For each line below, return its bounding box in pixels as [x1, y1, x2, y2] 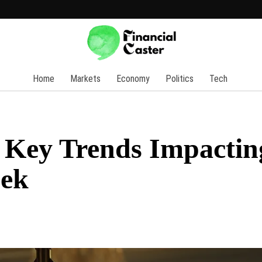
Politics [166, 73, 194, 84]
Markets [70, 73, 101, 84]
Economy [116, 73, 150, 84]
